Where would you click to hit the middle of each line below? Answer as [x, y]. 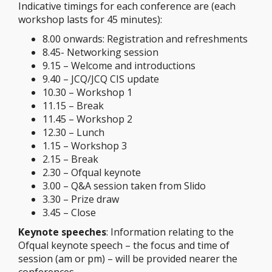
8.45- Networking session [100, 52]
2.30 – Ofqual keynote [92, 172]
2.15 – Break [70, 159]
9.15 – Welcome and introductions [119, 66]
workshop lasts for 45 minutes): [90, 19]
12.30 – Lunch [73, 132]
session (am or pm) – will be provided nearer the [128, 259]
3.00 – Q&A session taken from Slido [124, 186]
